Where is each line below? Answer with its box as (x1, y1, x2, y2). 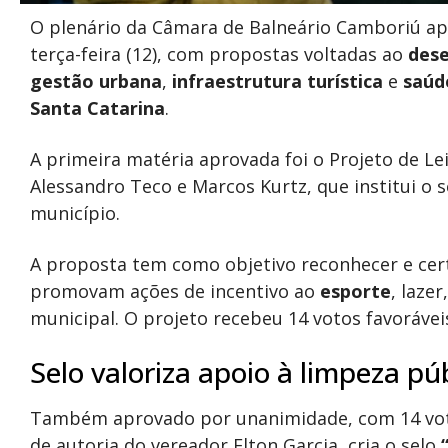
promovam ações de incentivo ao (30, 279, 320, 303)
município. (30, 201, 120, 225)
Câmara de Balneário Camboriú (152, 15, 421, 39)
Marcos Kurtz (192, 174, 307, 198)
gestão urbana (30, 69, 162, 93)
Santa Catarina (30, 96, 165, 120)
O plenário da (30, 15, 152, 39)
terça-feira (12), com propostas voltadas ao (30, 42, 408, 66)
